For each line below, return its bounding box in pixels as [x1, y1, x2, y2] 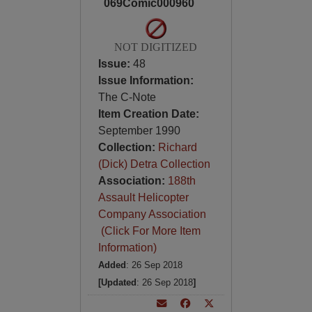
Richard [157, 141, 197, 153]
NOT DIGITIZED [114, 41, 198, 53]
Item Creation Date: [97, 108, 199, 120]
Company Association [97, 208, 206, 220]
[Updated [97, 277, 136, 288]
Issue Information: [97, 75, 194, 86]
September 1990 [97, 125, 180, 136]
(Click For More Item [97, 225, 201, 237]
